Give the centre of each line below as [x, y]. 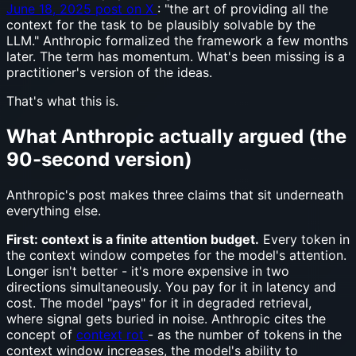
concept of [41, 334]
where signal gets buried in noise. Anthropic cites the [166, 318]
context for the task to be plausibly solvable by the [161, 24]
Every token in [304, 239]
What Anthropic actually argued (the [176, 136]
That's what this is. [62, 101]
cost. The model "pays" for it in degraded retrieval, [159, 302]
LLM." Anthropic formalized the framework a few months [177, 40]
